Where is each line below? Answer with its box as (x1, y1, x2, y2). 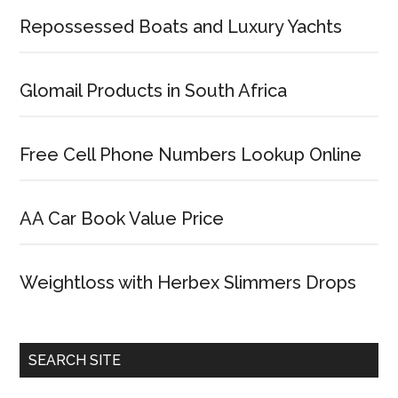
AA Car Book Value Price (20, 208, 225, 229)
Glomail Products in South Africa (20, 80, 288, 101)
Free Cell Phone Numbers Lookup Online (20, 144, 362, 165)
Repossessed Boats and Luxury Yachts (20, 16, 343, 37)
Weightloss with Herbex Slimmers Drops (20, 272, 357, 293)
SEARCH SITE (28, 352, 122, 369)
